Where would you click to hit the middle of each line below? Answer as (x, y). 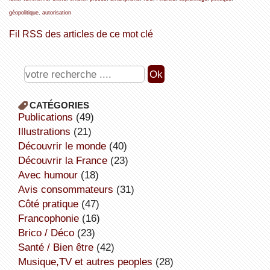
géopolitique (24, 12)
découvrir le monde (65, 146)
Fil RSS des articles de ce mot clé (81, 33)
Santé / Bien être (59, 247)
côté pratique (52, 203)
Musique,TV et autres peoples (89, 261)
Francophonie (51, 218)
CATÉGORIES (59, 105)
